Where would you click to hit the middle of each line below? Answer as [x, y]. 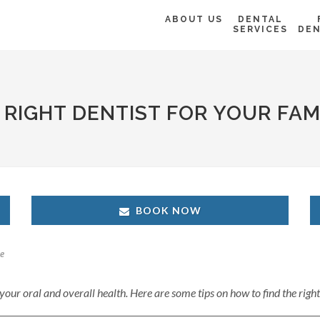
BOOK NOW [168, 210]
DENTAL [260, 19]
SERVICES [260, 29]
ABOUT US [194, 19]
